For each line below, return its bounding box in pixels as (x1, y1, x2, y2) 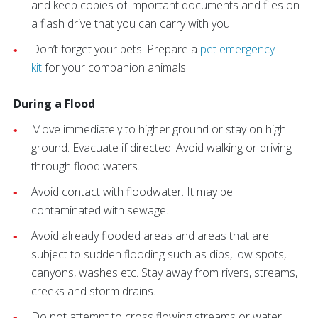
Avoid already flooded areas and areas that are (31, 228, 269, 243)
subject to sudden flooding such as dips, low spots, (31, 246, 286, 262)
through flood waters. (31, 158, 140, 174)
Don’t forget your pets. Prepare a (31, 41, 200, 57)
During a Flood (13, 96, 95, 111)
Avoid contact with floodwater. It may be (31, 184, 233, 199)
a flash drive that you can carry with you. (31, 16, 232, 31)
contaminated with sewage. (31, 202, 168, 218)
